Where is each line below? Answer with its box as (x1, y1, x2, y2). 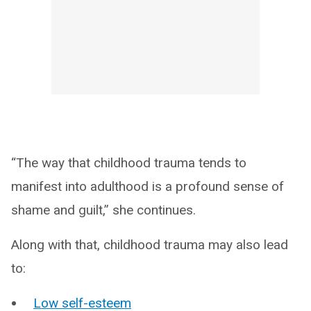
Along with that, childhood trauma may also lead (11, 236, 288, 253)
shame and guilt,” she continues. (11, 201, 196, 218)
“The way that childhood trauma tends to (11, 154, 246, 171)
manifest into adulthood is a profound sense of (11, 178, 284, 194)
